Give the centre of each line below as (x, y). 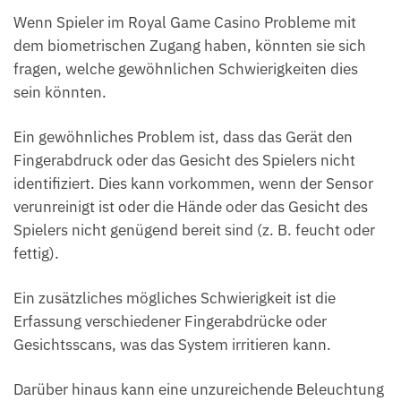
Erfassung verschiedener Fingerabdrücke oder (170, 322)
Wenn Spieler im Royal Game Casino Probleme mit (185, 22)
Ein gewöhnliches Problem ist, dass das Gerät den (183, 137)
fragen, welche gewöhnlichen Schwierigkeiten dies (186, 68)
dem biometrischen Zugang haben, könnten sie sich (190, 45)
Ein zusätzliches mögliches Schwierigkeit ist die (175, 299)
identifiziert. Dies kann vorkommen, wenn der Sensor (193, 183)
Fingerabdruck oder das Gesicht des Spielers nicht (184, 160)
